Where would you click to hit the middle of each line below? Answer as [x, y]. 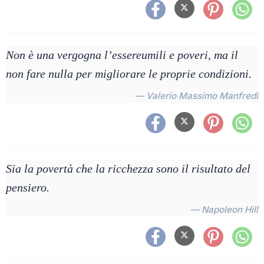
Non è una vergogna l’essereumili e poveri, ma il [122, 55]
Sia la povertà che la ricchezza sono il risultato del [128, 169]
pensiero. [28, 187]
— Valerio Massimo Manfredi [197, 96]
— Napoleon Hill [224, 209]
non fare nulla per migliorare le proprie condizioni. [129, 74]
